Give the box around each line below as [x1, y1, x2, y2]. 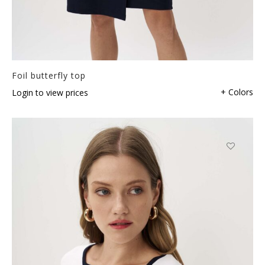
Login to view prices [12, 86, 88, 98]
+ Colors [221, 86, 253, 98]
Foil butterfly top [12, 69, 86, 81]
